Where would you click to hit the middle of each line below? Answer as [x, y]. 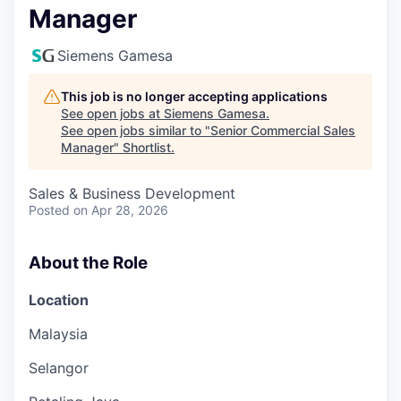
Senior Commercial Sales [283, 130]
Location [59, 299]
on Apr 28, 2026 [121, 210]
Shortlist [147, 147]
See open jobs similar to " [136, 130]
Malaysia [58, 333]
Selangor [59, 367]
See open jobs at [112, 113]
